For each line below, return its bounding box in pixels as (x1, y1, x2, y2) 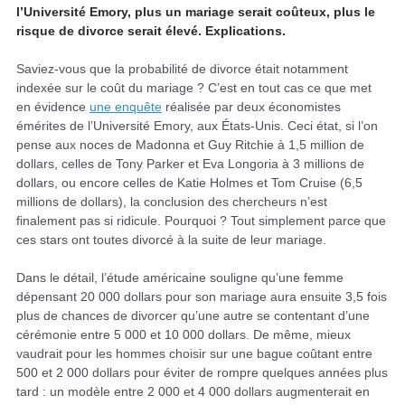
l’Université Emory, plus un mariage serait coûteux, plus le (16, 4, 375, 19)
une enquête (89, 99, 162, 114)
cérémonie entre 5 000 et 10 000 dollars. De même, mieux (16, 326, 351, 342)
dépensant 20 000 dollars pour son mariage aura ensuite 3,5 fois (16, 288, 387, 304)
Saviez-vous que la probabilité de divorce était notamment (16, 61, 348, 76)
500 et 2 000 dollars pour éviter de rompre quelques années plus (16, 364, 388, 380)
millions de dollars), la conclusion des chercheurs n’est (16, 193, 327, 209)
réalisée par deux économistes (162, 99, 341, 114)
